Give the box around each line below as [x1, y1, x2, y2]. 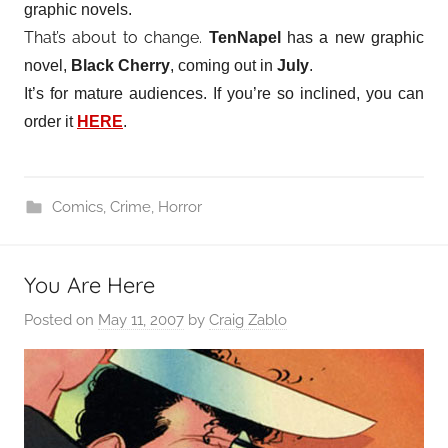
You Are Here [24, 270, 155, 299]
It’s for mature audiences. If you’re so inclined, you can [24, 84, 424, 102]
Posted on [24, 311, 98, 329]
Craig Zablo [209, 311, 287, 329]
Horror [157, 197, 202, 216]
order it [24, 112, 77, 130]
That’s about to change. [24, 27, 203, 47]
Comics [51, 197, 103, 216]
